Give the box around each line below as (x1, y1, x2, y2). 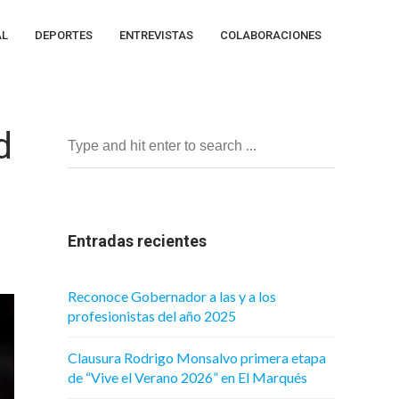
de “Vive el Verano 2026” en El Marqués (68, 369, 307, 386)
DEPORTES (35, 28, 93, 42)
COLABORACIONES (220, 28, 322, 42)
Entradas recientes (68, 232, 207, 250)
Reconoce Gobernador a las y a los (68, 288, 276, 305)
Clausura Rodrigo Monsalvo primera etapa (68, 349, 326, 366)
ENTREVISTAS (119, 28, 193, 42)
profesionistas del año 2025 (68, 307, 236, 324)
